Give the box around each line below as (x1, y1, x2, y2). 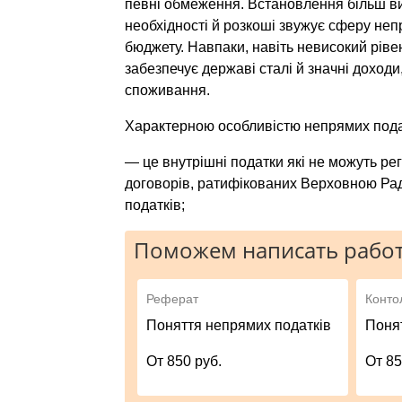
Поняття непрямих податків (146, 317, 332, 333)
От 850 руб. (146, 353, 223, 369)
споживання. (124, 82, 210, 98)
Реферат (146, 291, 199, 306)
